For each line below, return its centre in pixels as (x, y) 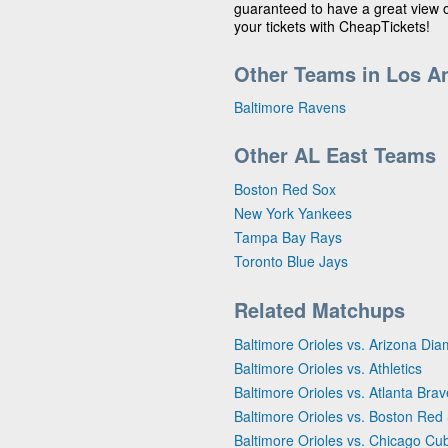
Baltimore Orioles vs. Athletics (328, 367)
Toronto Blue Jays (291, 260)
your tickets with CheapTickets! (332, 25)
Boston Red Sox (285, 188)
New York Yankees (293, 212)
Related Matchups (319, 309)
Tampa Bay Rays (288, 236)
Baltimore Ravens (290, 106)
